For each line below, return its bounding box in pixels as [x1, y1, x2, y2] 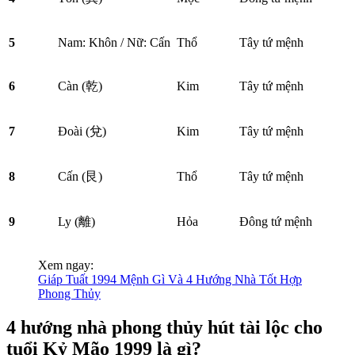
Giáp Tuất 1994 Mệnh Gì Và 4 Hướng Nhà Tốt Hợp [38, 273, 302, 286]
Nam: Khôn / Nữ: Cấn [58, 36, 170, 49]
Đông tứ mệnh [239, 215, 312, 228]
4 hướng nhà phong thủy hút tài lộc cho [6, 316, 323, 338]
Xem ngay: [38, 258, 94, 272]
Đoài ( [58, 124, 90, 138]
